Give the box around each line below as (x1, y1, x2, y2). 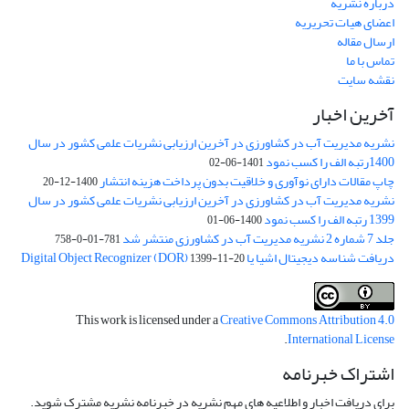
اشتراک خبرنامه (282, 356, 394, 393)
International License (288, 327, 394, 352)
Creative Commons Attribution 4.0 (220, 308, 394, 333)
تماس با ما (346, 48, 394, 74)
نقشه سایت (338, 68, 394, 93)
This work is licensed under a (76, 308, 220, 333)
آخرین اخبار (312, 97, 394, 133)
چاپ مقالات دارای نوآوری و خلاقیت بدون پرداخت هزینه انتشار (100, 169, 394, 194)
